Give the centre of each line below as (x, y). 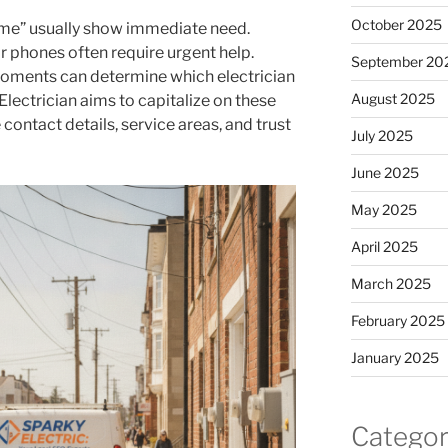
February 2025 (397, 321)
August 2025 (392, 99)
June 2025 (384, 173)
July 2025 (381, 136)
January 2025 (394, 358)
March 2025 (390, 284)
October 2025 (396, 25)
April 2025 (384, 247)
